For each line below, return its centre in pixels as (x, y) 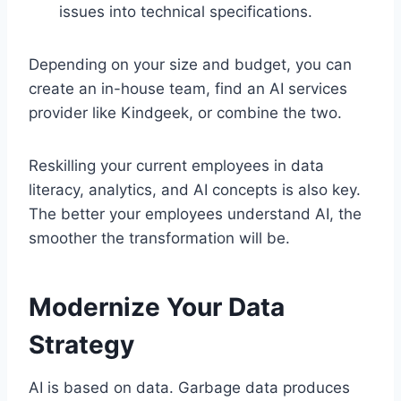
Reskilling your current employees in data (176, 166)
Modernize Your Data (157, 307)
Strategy (81, 345)
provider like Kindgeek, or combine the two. (185, 113)
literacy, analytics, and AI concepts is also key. (195, 190)
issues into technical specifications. (186, 12)
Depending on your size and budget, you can (190, 65)
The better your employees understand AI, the (195, 214)
